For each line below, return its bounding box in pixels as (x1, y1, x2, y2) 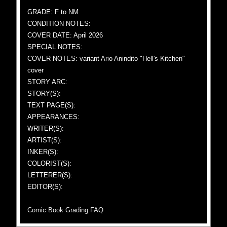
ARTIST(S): (27, 136, 62, 144)
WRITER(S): (27, 125, 64, 132)
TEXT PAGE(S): (27, 101, 76, 109)
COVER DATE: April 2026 (27, 31, 103, 39)
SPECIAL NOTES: (27, 43, 83, 51)
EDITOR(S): (27, 183, 63, 191)
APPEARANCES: (27, 113, 80, 121)
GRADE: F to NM (27, 8, 79, 16)
